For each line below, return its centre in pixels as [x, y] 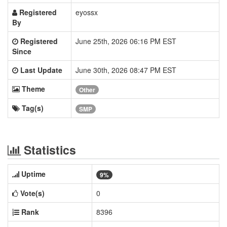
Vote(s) [32, 193]
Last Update [41, 70]
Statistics [48, 150]
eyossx [87, 12]
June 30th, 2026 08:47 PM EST [126, 70]
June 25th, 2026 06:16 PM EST [126, 41]
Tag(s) [33, 108]
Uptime [33, 174]
